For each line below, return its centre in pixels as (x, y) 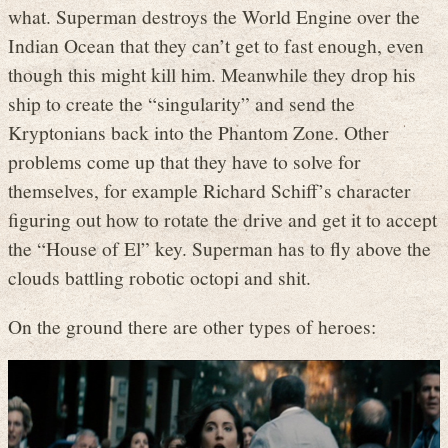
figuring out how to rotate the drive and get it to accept (222, 219)
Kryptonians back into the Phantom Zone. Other (198, 132)
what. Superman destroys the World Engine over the (214, 16)
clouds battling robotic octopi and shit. (159, 277)
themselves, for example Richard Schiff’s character (209, 190)
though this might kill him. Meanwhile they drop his (212, 74)
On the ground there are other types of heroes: (192, 325)
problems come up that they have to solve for (184, 161)
